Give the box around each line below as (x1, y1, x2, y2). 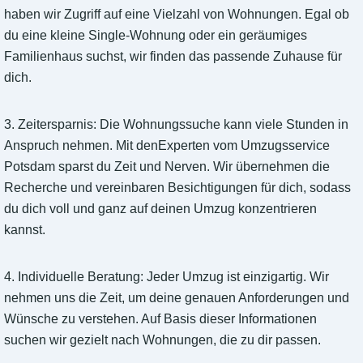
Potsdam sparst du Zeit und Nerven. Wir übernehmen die (4, 160, 330, 174)
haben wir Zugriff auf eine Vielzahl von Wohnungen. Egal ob (4, 7, 349, 22)
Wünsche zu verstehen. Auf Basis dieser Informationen (4, 312, 317, 327)
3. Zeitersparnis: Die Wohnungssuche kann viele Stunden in (4, 117, 348, 132)
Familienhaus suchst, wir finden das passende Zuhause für (4, 49, 342, 64)
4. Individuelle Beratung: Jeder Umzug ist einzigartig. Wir (4, 270, 329, 284)
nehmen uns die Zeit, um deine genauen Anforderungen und (4, 291, 349, 305)
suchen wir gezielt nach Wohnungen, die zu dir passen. (4, 333, 321, 348)
